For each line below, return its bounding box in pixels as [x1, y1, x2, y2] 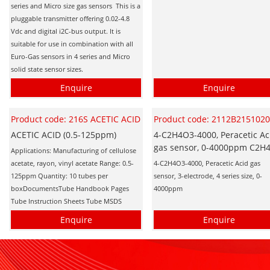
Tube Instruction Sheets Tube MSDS [11, 196, 122, 206]
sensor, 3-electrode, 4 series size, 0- [154, 171, 263, 180]
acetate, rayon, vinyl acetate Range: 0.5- [11, 158, 134, 168]
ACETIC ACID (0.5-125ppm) [11, 128, 116, 140]
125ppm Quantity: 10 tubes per [11, 171, 108, 180]
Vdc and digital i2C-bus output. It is [11, 26, 121, 36]
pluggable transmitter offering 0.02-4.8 [11, 13, 130, 23]
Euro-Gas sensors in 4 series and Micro [11, 51, 130, 61]
